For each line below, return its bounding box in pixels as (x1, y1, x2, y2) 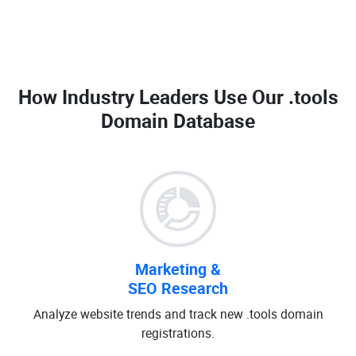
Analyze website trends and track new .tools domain (33, 305, 323, 323)
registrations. (141, 324, 215, 342)
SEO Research (128, 277, 228, 299)
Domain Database (101, 107, 255, 133)
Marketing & (135, 258, 221, 280)
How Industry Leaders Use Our (17, 83, 288, 110)
